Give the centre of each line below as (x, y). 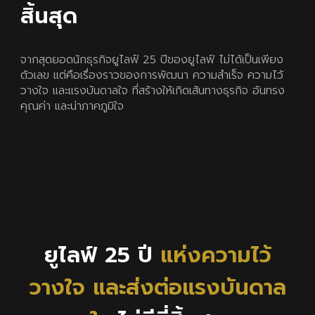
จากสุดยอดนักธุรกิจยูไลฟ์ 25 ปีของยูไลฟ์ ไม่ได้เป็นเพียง (152, 59)
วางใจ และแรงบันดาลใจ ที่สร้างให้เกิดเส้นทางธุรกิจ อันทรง (153, 90)
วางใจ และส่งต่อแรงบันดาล (157, 288)
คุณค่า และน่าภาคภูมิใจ (72, 106)
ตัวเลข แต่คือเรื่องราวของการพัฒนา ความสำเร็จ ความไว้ (152, 75)
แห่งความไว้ (216, 255)
